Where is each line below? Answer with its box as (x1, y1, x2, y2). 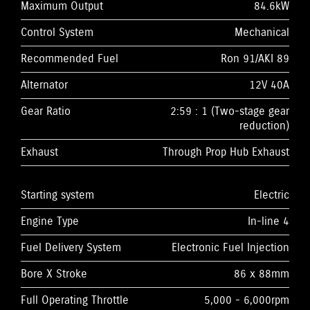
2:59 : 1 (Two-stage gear (170, 104, 289, 119)
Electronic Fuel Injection (172, 240, 289, 255)
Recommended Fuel (21, 51, 118, 66)
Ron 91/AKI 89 (221, 51, 289, 66)
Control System (21, 25, 93, 40)
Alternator (21, 77, 68, 93)
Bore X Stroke (21, 266, 87, 282)
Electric (254, 188, 289, 203)
